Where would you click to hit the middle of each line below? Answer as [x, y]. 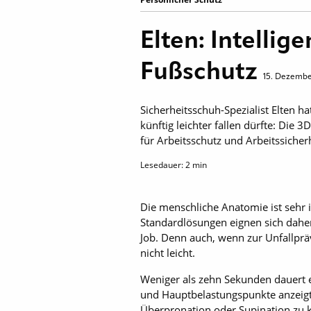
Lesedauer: [163, 165]
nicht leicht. [168, 253]
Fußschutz [202, 73]
